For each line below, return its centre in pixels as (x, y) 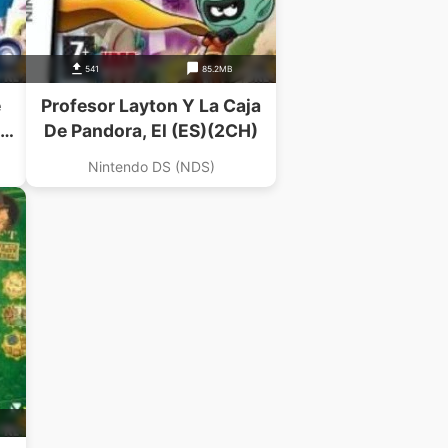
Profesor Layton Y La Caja (151, 106)
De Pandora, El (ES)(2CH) (151, 131)
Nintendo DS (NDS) (151, 167)
